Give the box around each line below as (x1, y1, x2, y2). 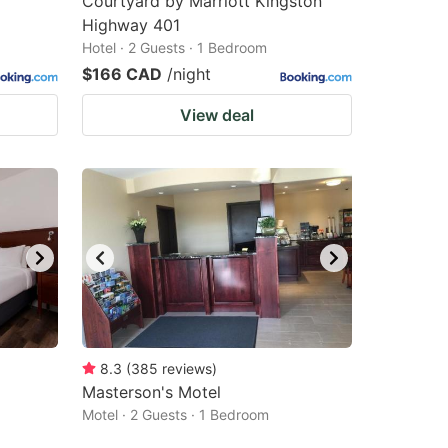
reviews (162, 360, 212, 377)
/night (167, 64, 211, 84)
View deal (180, 105, 254, 125)
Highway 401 (82, 15, 180, 35)
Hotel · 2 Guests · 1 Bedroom (82, 39, 267, 56)
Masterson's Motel (82, 382, 221, 402)
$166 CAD (82, 64, 162, 84)
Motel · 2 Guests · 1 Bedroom (82, 406, 269, 423)
